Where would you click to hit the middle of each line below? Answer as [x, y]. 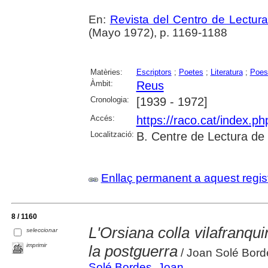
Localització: [112, 134]
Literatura [226, 72]
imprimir [37, 245]
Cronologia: [109, 99]
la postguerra [133, 251]
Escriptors [154, 72]
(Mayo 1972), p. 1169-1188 [158, 32]
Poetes [191, 72]
